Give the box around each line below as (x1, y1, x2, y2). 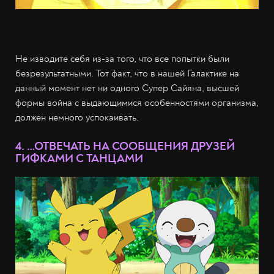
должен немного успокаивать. (15, 111, 139, 124)
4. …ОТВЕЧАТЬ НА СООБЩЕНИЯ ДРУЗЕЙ (15, 138, 235, 154)
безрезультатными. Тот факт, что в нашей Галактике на (15, 67, 239, 80)
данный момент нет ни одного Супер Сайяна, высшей (15, 81, 239, 94)
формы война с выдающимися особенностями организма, (15, 96, 259, 109)
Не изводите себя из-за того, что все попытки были (15, 52, 229, 65)
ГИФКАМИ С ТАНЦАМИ (15, 150, 143, 166)
